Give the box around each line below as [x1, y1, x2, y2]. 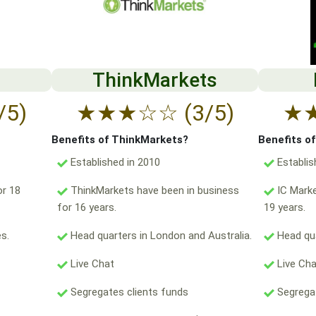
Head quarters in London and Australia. [67, 229, 252, 243]
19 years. [264, 201, 306, 214]
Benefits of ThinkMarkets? [51, 133, 188, 147]
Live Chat [67, 257, 114, 271]
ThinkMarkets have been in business [67, 184, 239, 197]
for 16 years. [56, 201, 116, 214]
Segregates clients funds [67, 286, 188, 299]
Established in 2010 [67, 156, 160, 169]
